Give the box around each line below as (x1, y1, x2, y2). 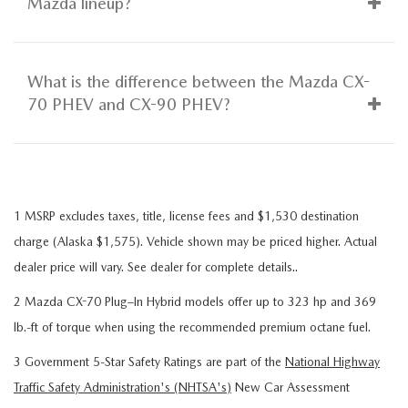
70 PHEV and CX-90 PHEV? (27, 94, 230, 114)
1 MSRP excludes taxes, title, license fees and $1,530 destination (14, 208, 359, 223)
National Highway (285, 353, 380, 369)
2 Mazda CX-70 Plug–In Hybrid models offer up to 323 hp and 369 (14, 293, 376, 309)
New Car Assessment (231, 379, 350, 394)
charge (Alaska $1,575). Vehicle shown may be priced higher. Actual (14, 233, 377, 249)
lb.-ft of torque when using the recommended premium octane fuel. (14, 319, 371, 334)
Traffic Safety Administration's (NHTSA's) (14, 379, 231, 394)
